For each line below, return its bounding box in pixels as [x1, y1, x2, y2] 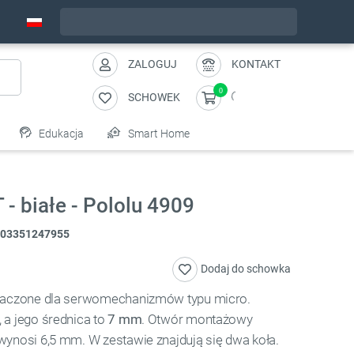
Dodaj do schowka [201, 262, 291, 276]
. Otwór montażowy [141, 311, 253, 328]
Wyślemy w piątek [126, 15, 213, 28]
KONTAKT [232, 57, 281, 70]
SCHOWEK [128, 90, 180, 104]
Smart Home [126, 127, 190, 140]
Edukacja [36, 127, 84, 140]
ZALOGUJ [128, 57, 177, 70]
